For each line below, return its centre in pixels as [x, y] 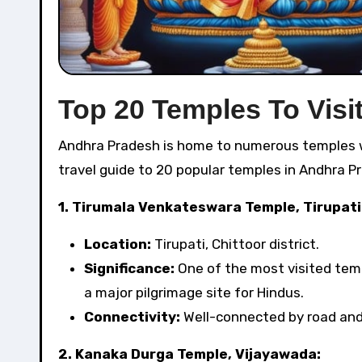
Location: [118, 244]
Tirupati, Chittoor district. [235, 244]
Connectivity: [132, 317]
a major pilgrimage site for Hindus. [194, 293]
